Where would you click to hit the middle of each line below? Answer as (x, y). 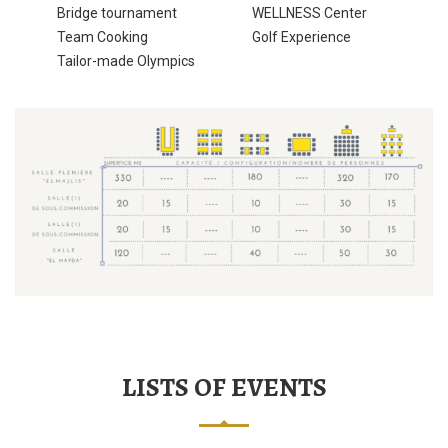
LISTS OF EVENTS (224, 388)
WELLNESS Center (309, 12)
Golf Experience (301, 36)
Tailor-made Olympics (126, 60)
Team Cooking (102, 36)
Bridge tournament (117, 12)
